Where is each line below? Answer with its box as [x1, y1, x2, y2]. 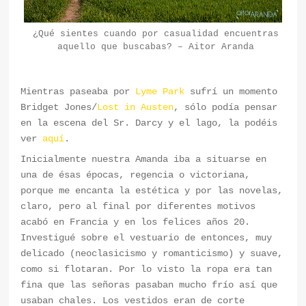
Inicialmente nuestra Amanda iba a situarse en [20, 154, 267, 165]
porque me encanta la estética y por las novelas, [20, 185, 283, 197]
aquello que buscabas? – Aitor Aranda [57, 42, 254, 53]
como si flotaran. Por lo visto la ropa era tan [20, 264, 273, 275]
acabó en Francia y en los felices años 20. [20, 217, 251, 228]
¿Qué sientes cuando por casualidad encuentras [32, 29, 279, 40]
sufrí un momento [184, 86, 278, 98]
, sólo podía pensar [173, 102, 278, 113]
